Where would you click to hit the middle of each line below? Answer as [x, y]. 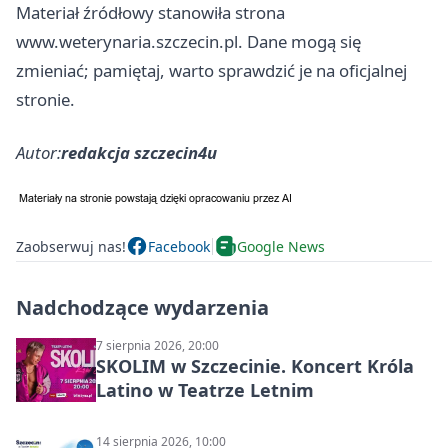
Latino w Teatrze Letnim [205, 390]
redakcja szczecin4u [139, 153]
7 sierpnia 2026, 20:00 [157, 346]
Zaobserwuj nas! [71, 246]
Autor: [38, 153]
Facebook [179, 246]
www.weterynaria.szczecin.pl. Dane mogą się [188, 42]
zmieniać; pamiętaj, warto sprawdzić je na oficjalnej [211, 71]
